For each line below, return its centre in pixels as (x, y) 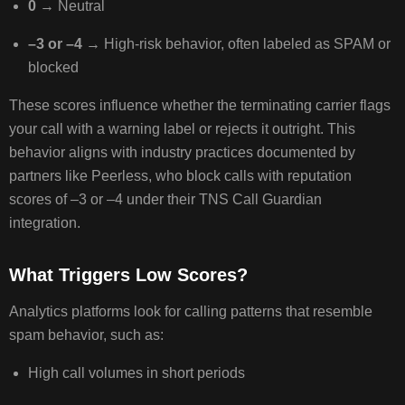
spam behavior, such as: (89, 335)
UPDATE (371, 374)
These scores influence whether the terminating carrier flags (200, 106)
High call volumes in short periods (138, 373)
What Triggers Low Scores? (129, 275)
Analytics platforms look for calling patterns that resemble (191, 312)
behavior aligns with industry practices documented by (183, 153)
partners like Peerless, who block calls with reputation (181, 176)
